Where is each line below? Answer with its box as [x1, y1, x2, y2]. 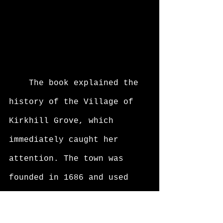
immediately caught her [9, 135, 123, 145]
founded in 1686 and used [9, 173, 133, 183]
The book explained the [9, 79, 29, 88]
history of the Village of [9, 98, 138, 107]
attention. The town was [9, 154, 128, 164]
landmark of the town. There [9, 211, 148, 221]
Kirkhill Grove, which [9, 116, 118, 126]
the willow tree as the [9, 192, 123, 202]
